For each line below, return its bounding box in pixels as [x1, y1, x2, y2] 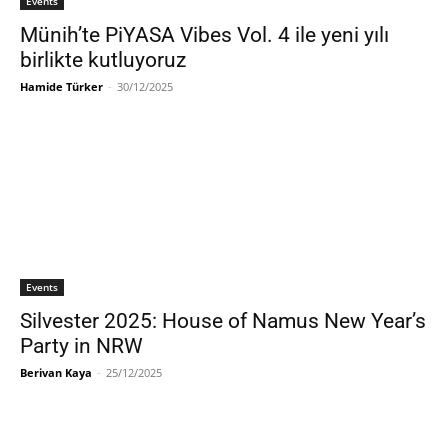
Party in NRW [20, 333, 143, 358]
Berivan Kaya [20, 364, 92, 380]
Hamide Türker [20, 78, 103, 94]
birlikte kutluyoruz [20, 47, 186, 72]
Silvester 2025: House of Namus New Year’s [20, 308, 426, 333]
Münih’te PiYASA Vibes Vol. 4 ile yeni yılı [20, 22, 389, 47]
